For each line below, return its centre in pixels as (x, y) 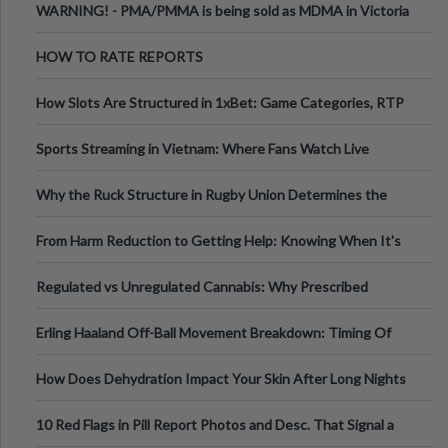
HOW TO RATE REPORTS (119, 56)
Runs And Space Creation (116, 360)
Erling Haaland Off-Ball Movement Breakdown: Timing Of (213, 332)
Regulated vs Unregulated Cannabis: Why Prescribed (202, 286)
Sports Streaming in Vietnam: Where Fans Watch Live (202, 148)
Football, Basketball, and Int (122, 176)
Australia (64, 38)
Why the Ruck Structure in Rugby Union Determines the (211, 194)
